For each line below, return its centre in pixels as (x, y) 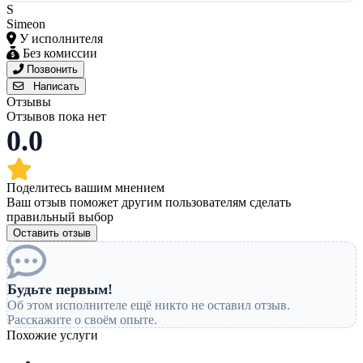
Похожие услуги (52, 335)
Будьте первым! (60, 290)
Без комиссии (58, 53)
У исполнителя (60, 39)
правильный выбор (60, 217)
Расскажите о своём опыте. (82, 320)
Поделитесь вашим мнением (85, 188)
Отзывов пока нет (56, 117)
